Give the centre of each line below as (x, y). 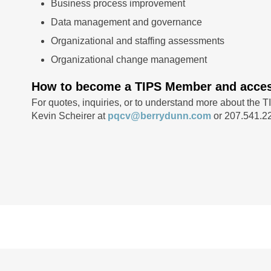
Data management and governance (126, 22)
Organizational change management (129, 60)
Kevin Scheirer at (70, 116)
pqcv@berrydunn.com (159, 116)
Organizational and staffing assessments (138, 41)
